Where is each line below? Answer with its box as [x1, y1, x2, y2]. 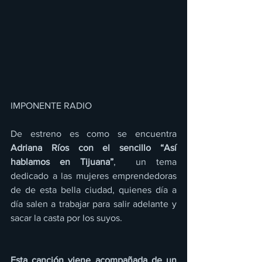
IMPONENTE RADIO [11, 101, 94, 111]
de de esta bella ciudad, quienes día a [11, 185, 177, 195]
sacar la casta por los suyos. [11, 213, 125, 223]
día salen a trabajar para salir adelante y [11, 199, 177, 209]
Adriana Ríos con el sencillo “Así [11, 143, 177, 153]
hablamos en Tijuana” [11, 157, 113, 167]
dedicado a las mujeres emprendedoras [11, 171, 177, 181]
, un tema [113, 157, 177, 167]
